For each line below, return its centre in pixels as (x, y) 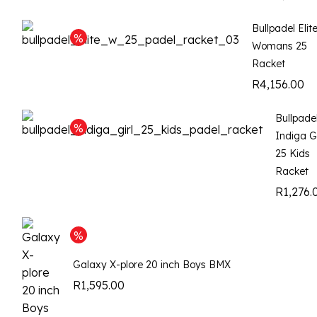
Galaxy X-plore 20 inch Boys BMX (152, 265)
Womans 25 (279, 46)
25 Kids (293, 154)
